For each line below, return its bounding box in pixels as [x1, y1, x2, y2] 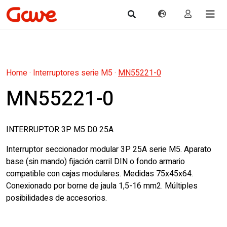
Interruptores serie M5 [33, 67, 112, 79]
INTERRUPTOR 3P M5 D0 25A [6, 124, 113, 136]
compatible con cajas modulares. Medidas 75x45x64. [6, 168, 193, 180]
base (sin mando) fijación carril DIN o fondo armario [6, 156, 185, 168]
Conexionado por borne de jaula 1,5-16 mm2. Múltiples [6, 180, 198, 192]
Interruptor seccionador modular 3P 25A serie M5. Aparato [6, 143, 211, 156]
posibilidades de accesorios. [6, 192, 107, 204]
